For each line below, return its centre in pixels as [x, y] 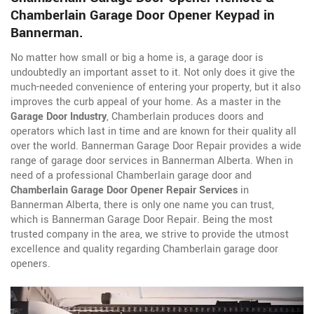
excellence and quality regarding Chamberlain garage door [144, 249]
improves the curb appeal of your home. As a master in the [146, 102]
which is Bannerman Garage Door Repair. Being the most [142, 220]
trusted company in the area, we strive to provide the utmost [150, 234]
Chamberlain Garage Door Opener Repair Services [125, 190]
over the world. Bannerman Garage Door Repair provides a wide [156, 146]
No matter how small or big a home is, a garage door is [137, 58]
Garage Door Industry [59, 117]
